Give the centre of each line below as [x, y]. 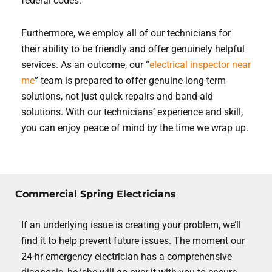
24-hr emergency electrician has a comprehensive [127, 257]
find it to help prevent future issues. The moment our [133, 241]
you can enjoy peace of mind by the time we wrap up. [135, 128]
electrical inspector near [200, 65]
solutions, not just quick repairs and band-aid [117, 96]
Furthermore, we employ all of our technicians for [126, 33]
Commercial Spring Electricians [96, 194]
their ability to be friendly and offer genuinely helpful [133, 49]
